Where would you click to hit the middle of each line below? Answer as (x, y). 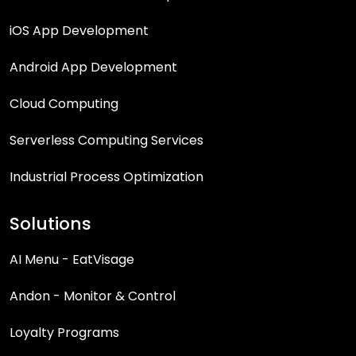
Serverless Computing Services (106, 141)
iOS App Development (79, 31)
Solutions (50, 224)
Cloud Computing (64, 104)
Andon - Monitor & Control (93, 296)
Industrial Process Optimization (106, 177)
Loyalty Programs (64, 333)
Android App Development (93, 68)
